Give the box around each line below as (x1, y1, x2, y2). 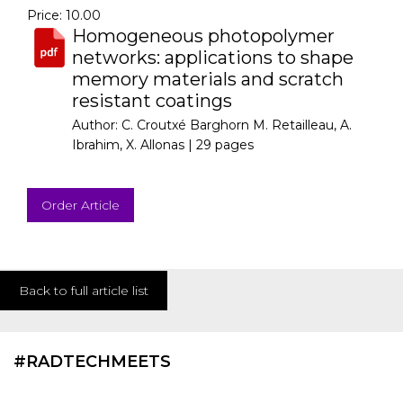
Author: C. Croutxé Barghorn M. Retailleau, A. (72, 117, 352, 133)
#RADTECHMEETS (13, 352, 171, 372)
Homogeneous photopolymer (72, 25, 335, 47)
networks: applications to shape (72, 47, 354, 68)
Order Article (41, 197, 120, 213)
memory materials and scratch (72, 68, 344, 90)
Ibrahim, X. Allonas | (72, 137, 196, 153)
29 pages (196, 137, 254, 153)
